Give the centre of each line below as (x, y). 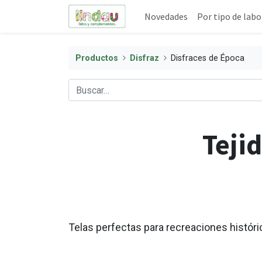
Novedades (166, 16)
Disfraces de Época (208, 58)
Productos (97, 58)
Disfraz (145, 58)
